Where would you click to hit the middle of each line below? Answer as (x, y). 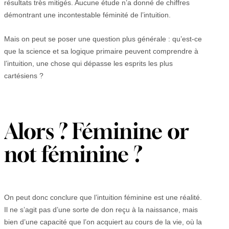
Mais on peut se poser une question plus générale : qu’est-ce (103, 39)
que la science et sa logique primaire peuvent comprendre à (101, 51)
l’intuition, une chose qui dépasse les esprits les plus (88, 63)
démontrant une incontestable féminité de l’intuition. (87, 15)
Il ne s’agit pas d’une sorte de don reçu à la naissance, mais (101, 209)
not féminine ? (73, 154)
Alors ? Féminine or (97, 131)
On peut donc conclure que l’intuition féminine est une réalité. (103, 197)
